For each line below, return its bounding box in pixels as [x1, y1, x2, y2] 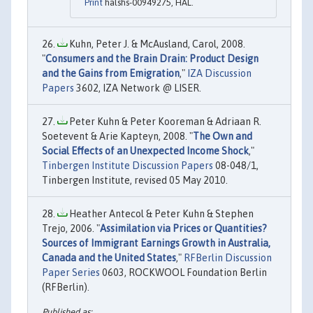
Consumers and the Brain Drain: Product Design [45, 52, 259, 64]
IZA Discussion [187, 67, 252, 79]
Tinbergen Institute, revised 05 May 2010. [42, 174, 228, 186]
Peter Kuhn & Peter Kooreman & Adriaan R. [67, 115, 261, 127]
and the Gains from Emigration [42, 67, 180, 79]
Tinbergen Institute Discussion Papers [42, 159, 213, 171]
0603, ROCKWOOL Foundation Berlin [100, 266, 267, 278]
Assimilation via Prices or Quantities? [100, 222, 267, 234]
